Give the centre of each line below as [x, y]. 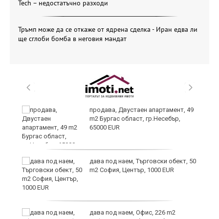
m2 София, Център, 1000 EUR [132, 170]
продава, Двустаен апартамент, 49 [142, 110]
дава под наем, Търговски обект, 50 [143, 161]
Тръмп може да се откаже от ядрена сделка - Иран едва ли [108, 29]
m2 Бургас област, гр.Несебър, [135, 119]
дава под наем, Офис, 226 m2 [132, 212]
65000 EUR [105, 127]
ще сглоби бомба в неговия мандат [72, 39]
